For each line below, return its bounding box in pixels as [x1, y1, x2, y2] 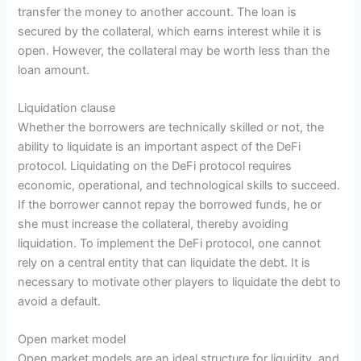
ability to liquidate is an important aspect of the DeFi [18, 139, 301, 154]
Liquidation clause [18, 100, 116, 115]
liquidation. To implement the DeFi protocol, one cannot [18, 235, 322, 251]
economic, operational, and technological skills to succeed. [18, 177, 341, 193]
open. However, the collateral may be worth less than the [18, 43, 330, 58]
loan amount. [18, 62, 90, 77]
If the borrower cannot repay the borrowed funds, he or [18, 197, 322, 212]
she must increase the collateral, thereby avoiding [18, 216, 289, 231]
